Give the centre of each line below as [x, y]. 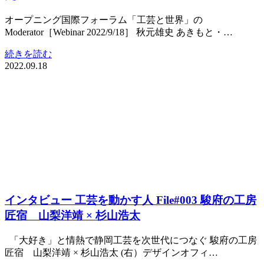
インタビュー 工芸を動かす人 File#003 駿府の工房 [131, 200]
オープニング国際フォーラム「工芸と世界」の [104, 20]
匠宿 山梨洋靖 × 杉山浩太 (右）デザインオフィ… [111, 252]
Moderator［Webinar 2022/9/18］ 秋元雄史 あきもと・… [119, 32]
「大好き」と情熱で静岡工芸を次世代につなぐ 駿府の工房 [131, 240]
